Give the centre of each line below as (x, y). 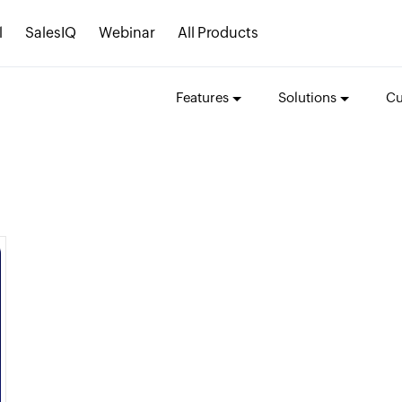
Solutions (307, 97)
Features (202, 97)
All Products (218, 33)
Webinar (127, 33)
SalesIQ (51, 33)
